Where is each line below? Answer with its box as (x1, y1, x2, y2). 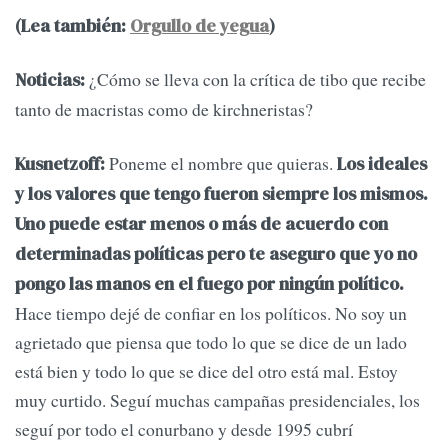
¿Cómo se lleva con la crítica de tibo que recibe (85, 67, 426, 92)
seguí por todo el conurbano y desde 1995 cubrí (15, 416, 353, 441)
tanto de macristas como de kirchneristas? (15, 97, 313, 122)
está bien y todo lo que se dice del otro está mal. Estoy (15, 358, 398, 383)
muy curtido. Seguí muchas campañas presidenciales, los (15, 387, 420, 412)
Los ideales (333, 151, 427, 176)
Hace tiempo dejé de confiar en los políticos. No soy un (15, 300, 407, 325)
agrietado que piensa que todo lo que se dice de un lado (15, 329, 407, 354)
